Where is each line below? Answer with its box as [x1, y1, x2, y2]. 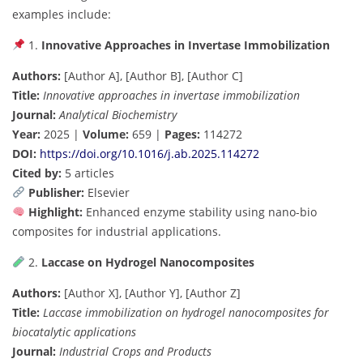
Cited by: [12, 164, 62, 181]
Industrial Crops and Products [59, 343, 211, 359]
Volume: [83, 126, 129, 142]
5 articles [62, 164, 114, 181]
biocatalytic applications [12, 323, 136, 340]
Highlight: [28, 203, 83, 220]
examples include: [12, 6, 111, 22]
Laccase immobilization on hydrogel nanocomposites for [43, 304, 329, 320]
